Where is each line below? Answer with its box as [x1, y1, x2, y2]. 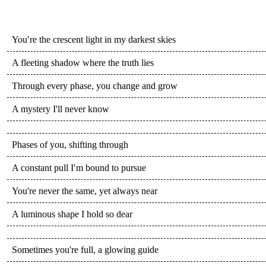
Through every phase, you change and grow [12, 80, 178, 91]
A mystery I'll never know [12, 103, 109, 114]
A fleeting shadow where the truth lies [12, 57, 154, 68]
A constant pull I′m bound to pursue [12, 162, 146, 173]
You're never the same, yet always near [12, 185, 157, 196]
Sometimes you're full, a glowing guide [12, 244, 159, 255]
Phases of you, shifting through [12, 139, 128, 150]
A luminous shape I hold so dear [12, 208, 132, 219]
